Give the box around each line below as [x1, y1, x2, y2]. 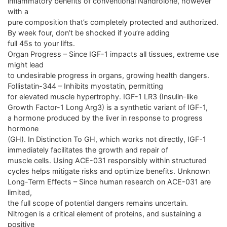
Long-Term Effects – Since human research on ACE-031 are [8, 177, 211, 186]
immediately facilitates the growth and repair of [8, 145, 168, 155]
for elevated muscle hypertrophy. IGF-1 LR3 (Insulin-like [8, 92, 198, 101]
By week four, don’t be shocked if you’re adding [8, 28, 170, 37]
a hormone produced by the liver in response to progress [8, 113, 203, 123]
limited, [8, 188, 32, 197]
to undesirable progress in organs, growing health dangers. [8, 71, 209, 80]
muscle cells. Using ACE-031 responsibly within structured [8, 156, 207, 165]
